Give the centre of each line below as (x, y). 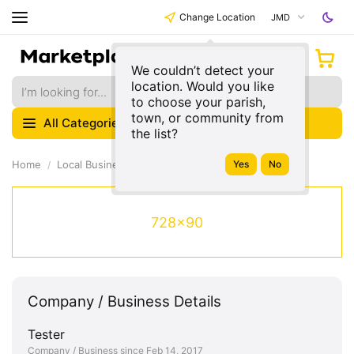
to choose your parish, (198, 102)
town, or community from (207, 118)
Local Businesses (99, 164)
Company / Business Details (124, 301)
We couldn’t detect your (203, 70)
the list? (154, 134)
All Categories (84, 123)
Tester (46, 334)
